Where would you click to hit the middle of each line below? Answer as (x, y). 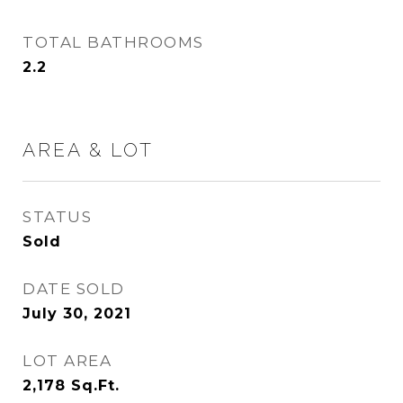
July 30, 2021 (77, 313)
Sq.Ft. (95, 385)
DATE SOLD (74, 289)
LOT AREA (67, 361)
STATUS (57, 217)
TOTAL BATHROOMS (113, 42)
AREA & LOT (88, 150)
